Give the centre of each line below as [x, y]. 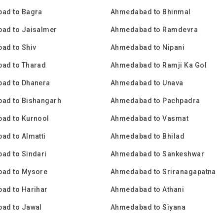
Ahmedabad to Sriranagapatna [163, 172]
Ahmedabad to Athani [147, 189]
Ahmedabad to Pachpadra [155, 101]
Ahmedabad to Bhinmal [151, 12]
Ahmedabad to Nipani [148, 47]
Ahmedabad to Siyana [148, 207]
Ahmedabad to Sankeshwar [158, 154]
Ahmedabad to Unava [147, 83]
